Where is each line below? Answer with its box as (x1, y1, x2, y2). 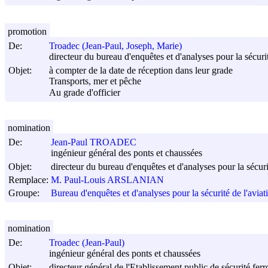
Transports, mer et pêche (49, 76, 141, 87)
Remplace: (8, 174, 48, 185)
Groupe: (8, 187, 39, 198)
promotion (8, 26, 47, 36)
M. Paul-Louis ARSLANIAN (51, 175, 164, 185)
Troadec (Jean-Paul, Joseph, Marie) (49, 41, 182, 51)
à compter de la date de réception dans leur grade (49, 65, 233, 76)
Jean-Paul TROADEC (51, 137, 136, 148)
